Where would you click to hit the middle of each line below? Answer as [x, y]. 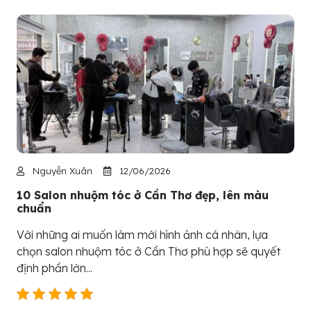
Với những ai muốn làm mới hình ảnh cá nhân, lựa [142, 234]
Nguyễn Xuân [61, 170]
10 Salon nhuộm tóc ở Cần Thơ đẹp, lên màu [143, 195]
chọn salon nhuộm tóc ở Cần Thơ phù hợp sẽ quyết [149, 251]
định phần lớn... [54, 268]
